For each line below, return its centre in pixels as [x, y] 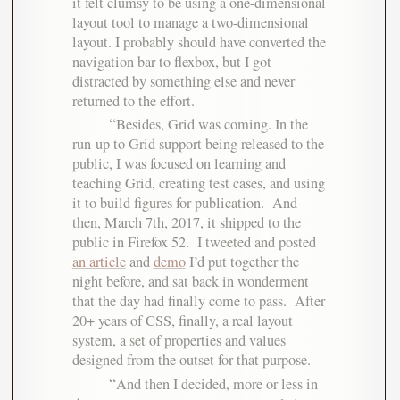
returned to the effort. [133, 101]
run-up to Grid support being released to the [198, 144]
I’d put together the [242, 262]
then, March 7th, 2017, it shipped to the [186, 223]
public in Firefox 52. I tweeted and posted [194, 242]
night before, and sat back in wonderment [190, 282]
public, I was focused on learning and [179, 164]
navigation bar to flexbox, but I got [171, 62]
